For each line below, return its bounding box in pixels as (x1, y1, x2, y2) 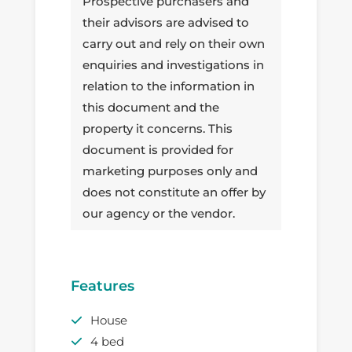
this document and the (82, 100, 219, 115)
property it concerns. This (82, 121, 233, 137)
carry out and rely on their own (82, 36, 265, 52)
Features (70, 277, 134, 295)
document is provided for (82, 142, 233, 158)
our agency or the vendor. (82, 206, 235, 222)
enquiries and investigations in (82, 57, 264, 73)
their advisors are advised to (82, 15, 249, 31)
